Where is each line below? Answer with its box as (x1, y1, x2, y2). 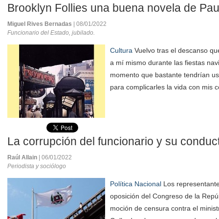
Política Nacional (110, 180, 161, 188)
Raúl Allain (7, 154, 39, 161)
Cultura (110, 46, 132, 54)
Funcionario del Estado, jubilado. (7, 29, 95, 36)
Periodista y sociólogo (7, 163, 66, 170)
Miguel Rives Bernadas (7, 21, 73, 27)
